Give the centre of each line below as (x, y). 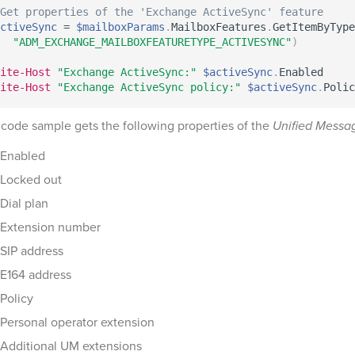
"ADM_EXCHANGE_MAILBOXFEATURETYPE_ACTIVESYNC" (152, 42)
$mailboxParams (120, 27)
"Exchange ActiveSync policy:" (149, 87)
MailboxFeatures (219, 27)
